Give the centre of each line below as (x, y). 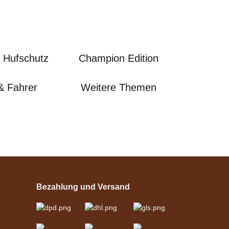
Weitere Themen (119, 87)
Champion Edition (119, 59)
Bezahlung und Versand (83, 187)
